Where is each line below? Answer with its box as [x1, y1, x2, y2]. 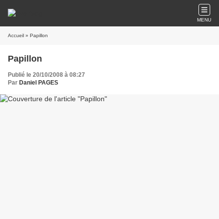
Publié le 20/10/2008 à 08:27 [8, 71, 85, 78]
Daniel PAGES [19, 79, 58, 86]
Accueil [8, 33, 24, 38]
